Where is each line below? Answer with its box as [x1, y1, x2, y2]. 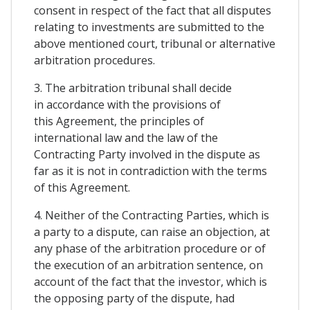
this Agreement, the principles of [34, 113, 204, 129]
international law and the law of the [34, 130, 218, 146]
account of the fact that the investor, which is [34, 274, 267, 290]
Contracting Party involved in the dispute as [34, 147, 260, 163]
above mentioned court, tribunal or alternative [34, 36, 275, 52]
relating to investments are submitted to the [34, 19, 264, 35]
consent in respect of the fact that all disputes [34, 3, 271, 19]
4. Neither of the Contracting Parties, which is [34, 208, 269, 224]
